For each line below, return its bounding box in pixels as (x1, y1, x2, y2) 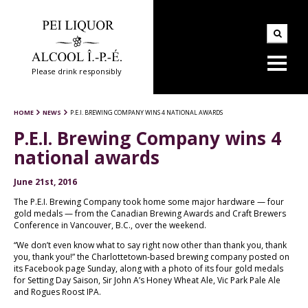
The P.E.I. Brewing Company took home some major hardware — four (14, 195, 284, 208)
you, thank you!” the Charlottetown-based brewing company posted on (14, 250, 289, 263)
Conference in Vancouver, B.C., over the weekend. (14, 219, 206, 231)
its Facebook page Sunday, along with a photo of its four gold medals (14, 262, 283, 274)
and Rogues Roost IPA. (14, 285, 101, 298)
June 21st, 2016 (14, 175, 77, 188)
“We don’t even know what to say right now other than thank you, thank (14, 239, 287, 251)
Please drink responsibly (32, 65, 122, 76)
